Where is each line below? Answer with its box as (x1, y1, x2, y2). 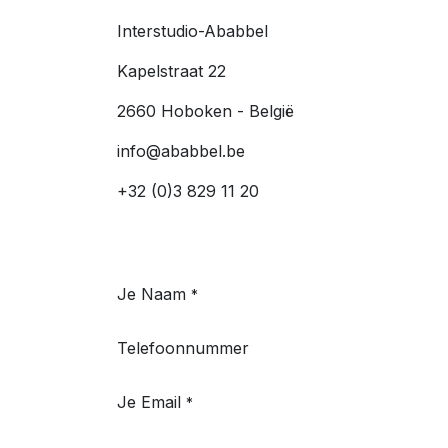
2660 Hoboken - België (117, 101, 294, 121)
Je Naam (117, 284, 186, 304)
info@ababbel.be (117, 141, 245, 161)
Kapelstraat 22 (117, 61, 226, 81)
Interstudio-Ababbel (117, 21, 268, 41)
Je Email (117, 392, 181, 412)
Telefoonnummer (117, 338, 249, 358)
